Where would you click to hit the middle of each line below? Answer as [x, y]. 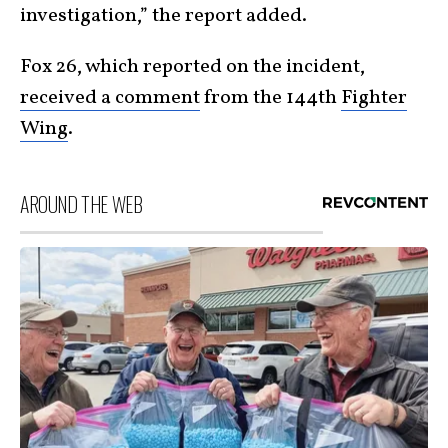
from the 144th [270, 97]
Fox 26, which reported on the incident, [192, 66]
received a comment [110, 97]
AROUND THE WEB [81, 203]
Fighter [374, 97]
